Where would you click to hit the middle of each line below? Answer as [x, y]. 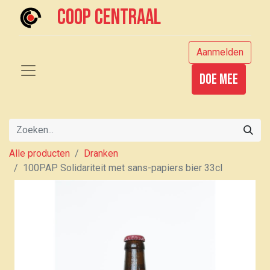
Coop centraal [109, 18]
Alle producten [39, 153]
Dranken [101, 153]
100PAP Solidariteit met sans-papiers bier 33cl [123, 168]
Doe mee [219, 79]
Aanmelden [220, 52]
